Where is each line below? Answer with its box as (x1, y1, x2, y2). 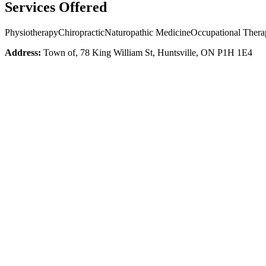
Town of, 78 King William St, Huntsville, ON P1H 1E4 (43, 47, 252, 58)
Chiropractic (58, 27, 104, 37)
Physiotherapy (5, 27, 58, 37)
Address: (5, 47, 41, 58)
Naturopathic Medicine (104, 27, 191, 37)
